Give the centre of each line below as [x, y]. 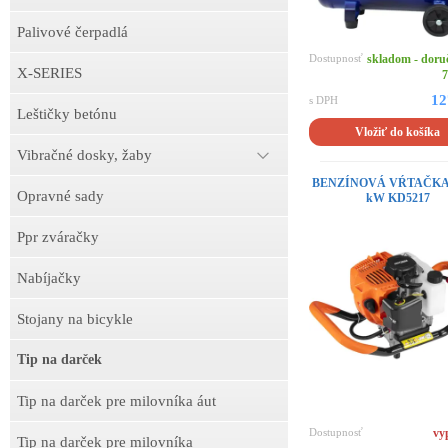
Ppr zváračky [58, 237]
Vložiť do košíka [398, 132]
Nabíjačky [49, 278]
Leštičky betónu [67, 114]
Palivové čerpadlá [72, 32]
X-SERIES [49, 73]
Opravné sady [60, 196]
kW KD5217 [397, 198]
